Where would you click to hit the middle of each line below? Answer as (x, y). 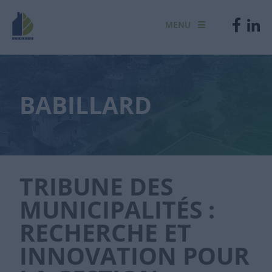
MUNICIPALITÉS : (117, 209)
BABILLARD (86, 105)
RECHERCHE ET (105, 233)
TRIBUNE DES (96, 186)
